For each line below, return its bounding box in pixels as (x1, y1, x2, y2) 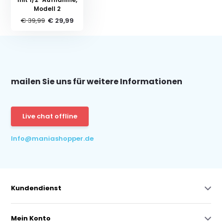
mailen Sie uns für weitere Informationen (11, 75, 183, 87)
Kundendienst (11, 183, 62, 193)
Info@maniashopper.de (11, 133, 94, 143)
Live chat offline (22, 111, 78, 121)
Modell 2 (34, 4, 61, 13)
